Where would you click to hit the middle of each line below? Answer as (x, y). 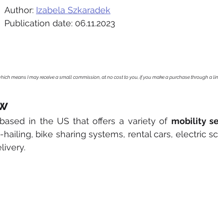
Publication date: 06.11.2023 (60, 23)
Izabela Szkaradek (73, 10)
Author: (20, 10)
